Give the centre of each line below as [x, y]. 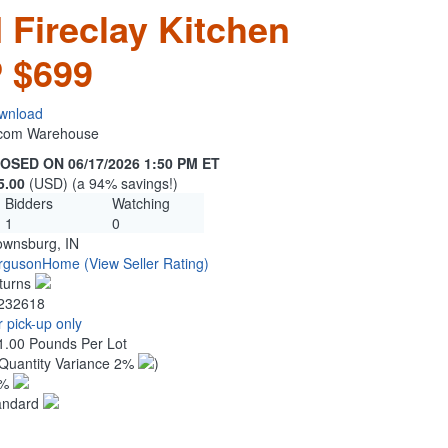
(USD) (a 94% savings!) [103, 183]
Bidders [28, 203]
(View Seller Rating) [146, 263]
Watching [140, 203]
